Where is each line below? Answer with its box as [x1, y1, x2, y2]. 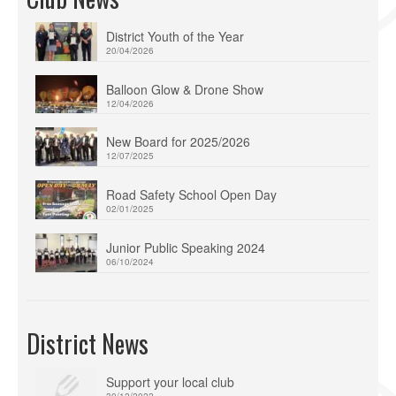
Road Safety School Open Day [106, 186, 277, 203]
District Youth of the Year [106, 27, 244, 45]
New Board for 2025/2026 [106, 133, 250, 151]
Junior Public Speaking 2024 [106, 238, 265, 256]
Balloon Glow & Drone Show [106, 80, 263, 98]
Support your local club [106, 372, 234, 391]
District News [27, 324, 148, 362]
